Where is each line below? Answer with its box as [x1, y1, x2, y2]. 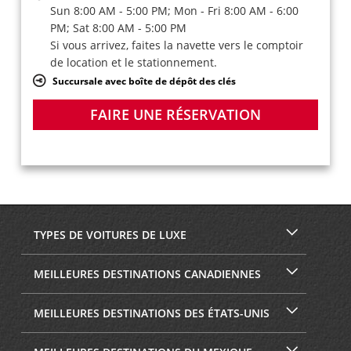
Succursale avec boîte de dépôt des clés [52, 74, 236, 87]
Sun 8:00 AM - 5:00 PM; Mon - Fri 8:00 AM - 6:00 [49, 2, 299, 18]
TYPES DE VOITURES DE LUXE [30, 227, 186, 243]
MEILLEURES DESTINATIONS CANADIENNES [30, 266, 261, 282]
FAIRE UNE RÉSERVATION [89, 104, 261, 124]
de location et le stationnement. [49, 54, 217, 70]
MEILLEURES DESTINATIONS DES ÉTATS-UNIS [30, 306, 270, 321]
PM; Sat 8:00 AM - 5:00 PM [49, 20, 186, 35]
